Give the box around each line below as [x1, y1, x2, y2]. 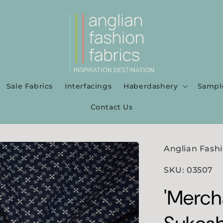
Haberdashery [123, 82, 178, 91]
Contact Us [90, 103, 133, 112]
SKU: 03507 [164, 165, 213, 175]
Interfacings [65, 82, 112, 91]
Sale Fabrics [6, 82, 53, 91]
